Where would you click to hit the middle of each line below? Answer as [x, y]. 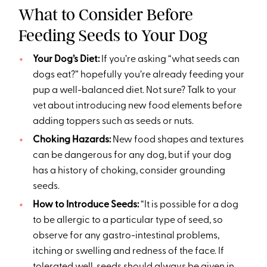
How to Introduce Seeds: [86, 205]
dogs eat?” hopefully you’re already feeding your [138, 75]
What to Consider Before [106, 14]
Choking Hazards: [72, 140]
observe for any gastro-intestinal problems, [126, 236]
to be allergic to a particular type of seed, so [128, 220]
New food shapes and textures [177, 140]
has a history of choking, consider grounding [129, 171]
